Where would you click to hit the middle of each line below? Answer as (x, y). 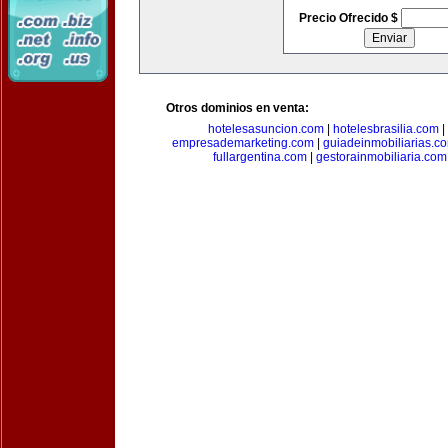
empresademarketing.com (242, 143)
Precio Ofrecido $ (349, 18)
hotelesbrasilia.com (385, 129)
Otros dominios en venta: (237, 108)
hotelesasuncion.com (265, 129)
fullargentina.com (260, 157)
